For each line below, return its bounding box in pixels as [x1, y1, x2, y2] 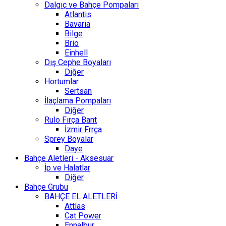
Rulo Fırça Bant [44, 115, 97, 125]
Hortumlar [44, 77, 79, 87]
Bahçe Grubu [24, 182, 68, 192]
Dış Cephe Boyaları [44, 58, 111, 68]
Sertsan [65, 86, 92, 96]
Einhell [65, 48, 88, 58]
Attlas [65, 201, 85, 211]
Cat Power [65, 211, 101, 221]
